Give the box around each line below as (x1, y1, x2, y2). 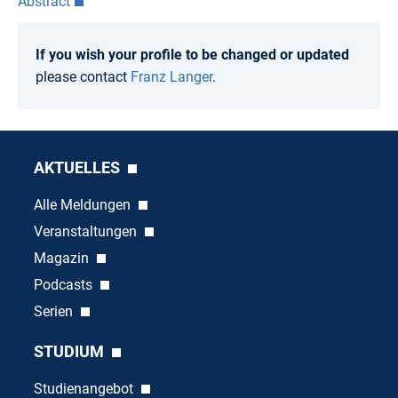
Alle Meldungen (33, 195, 134, 213)
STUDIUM (33, 341, 107, 361)
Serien (33, 302, 76, 320)
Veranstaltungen (33, 222, 140, 240)
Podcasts (33, 275, 96, 293)
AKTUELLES (33, 157, 123, 177)
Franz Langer (131, 68, 212, 85)
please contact (36, 68, 131, 85)
